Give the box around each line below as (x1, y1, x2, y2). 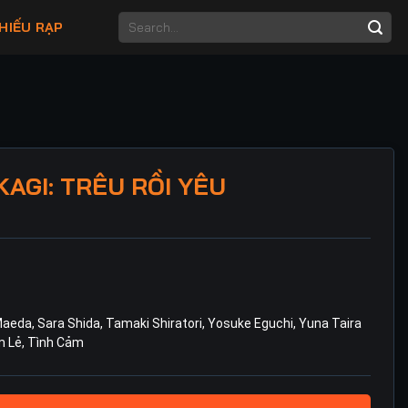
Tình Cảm (27, 335, 84, 350)
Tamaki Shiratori (106, 316, 202, 331)
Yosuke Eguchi (208, 316, 293, 331)
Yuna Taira (299, 316, 362, 331)
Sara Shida (37, 316, 100, 331)
